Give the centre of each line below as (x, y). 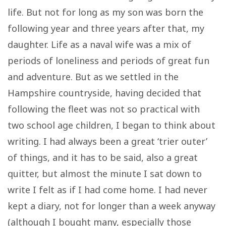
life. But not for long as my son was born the (105, 12)
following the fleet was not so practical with (104, 109)
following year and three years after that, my (106, 28)
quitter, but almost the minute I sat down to (105, 173)
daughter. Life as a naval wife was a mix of (99, 44)
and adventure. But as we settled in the (93, 76)
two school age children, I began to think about (111, 125)
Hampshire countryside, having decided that (104, 93)
